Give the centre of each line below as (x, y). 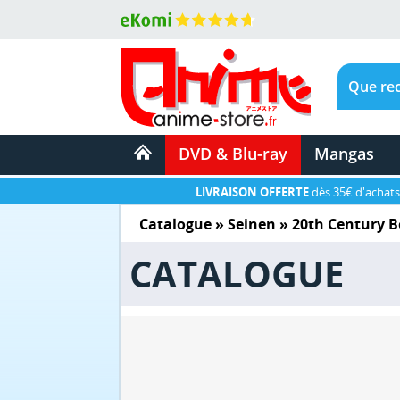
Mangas (344, 154)
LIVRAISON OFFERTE (252, 192)
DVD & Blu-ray (233, 154)
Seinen (252, 224)
